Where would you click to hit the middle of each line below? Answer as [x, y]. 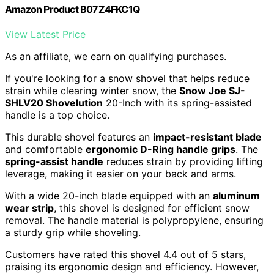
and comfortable [45, 149]
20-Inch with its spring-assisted [177, 102]
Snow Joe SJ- [212, 90]
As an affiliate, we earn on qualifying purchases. [116, 56]
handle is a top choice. [57, 115]
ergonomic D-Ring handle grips [161, 149]
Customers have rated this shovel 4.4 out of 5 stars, [125, 254]
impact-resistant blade [207, 137]
